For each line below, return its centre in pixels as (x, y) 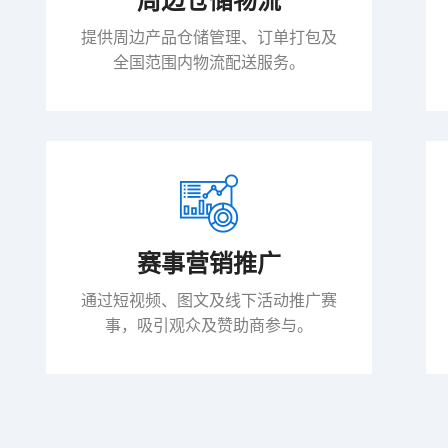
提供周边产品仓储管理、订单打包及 (209, 38)
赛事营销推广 (209, 263)
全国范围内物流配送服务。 (209, 63)
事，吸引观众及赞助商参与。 (209, 326)
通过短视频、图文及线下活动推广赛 (209, 301)
